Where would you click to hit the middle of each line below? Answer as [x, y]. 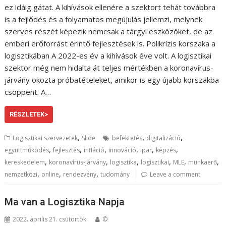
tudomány [115, 174]
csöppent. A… [28, 92]
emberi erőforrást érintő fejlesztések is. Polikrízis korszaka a [110, 43]
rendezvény [80, 174]
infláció [94, 150]
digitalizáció [164, 138]
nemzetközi [21, 174]
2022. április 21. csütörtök [50, 219]
